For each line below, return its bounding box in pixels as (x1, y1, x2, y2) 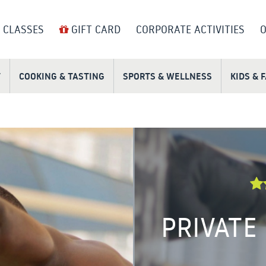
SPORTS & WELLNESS (123, 69, 212, 83)
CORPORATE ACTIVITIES (136, 22, 245, 37)
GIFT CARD (68, 22, 121, 37)
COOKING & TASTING (19, 69, 104, 83)
